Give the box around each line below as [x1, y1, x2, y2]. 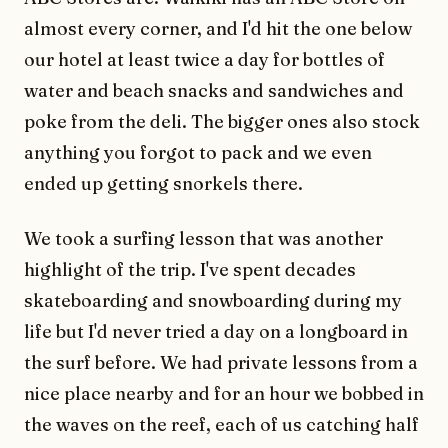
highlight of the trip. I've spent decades [24, 257, 356, 281]
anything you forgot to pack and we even [24, 140, 372, 164]
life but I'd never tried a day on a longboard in [24, 319, 408, 343]
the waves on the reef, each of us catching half [24, 412, 419, 436]
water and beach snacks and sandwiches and [24, 78, 404, 102]
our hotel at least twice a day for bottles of [24, 47, 385, 71]
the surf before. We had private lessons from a [24, 350, 418, 374]
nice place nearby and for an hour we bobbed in [24, 381, 424, 405]
